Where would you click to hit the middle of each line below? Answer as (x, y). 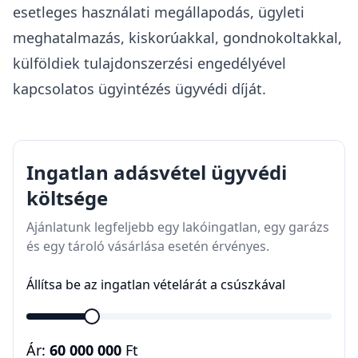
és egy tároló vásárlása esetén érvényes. (148, 246)
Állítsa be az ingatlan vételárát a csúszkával (156, 284)
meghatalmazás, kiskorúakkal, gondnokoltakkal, (177, 38)
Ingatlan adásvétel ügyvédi (157, 172)
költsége (67, 198)
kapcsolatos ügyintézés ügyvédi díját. (139, 89)
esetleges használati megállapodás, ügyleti (159, 12)
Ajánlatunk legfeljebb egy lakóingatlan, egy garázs (178, 227)
